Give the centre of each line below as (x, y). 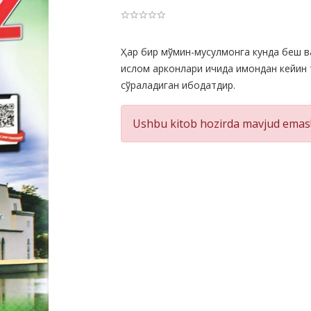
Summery (157, 74)
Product (151, 53)
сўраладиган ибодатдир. (178, 85)
